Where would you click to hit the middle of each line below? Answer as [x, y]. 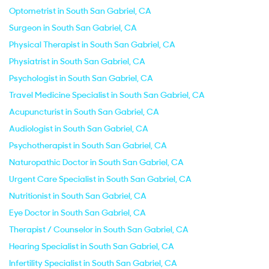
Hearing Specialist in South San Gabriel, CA [92, 246]
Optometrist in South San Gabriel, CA [80, 11]
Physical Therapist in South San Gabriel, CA [92, 44]
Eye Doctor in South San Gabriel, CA [77, 213]
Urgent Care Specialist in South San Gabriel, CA [100, 179]
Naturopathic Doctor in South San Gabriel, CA [96, 162]
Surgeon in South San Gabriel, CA [73, 28]
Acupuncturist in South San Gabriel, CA [84, 112]
